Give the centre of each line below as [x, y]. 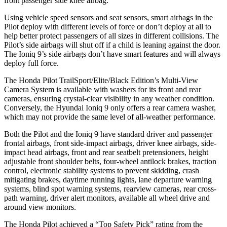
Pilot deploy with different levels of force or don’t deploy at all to [108, 26]
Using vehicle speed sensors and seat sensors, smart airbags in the [108, 17]
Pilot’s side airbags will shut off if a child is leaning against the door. [112, 45]
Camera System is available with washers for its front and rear [103, 89]
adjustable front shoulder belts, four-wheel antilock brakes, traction [110, 161]
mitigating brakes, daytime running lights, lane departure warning [108, 179]
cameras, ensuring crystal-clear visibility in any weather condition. [109, 98]
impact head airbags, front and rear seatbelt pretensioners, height [106, 152]
